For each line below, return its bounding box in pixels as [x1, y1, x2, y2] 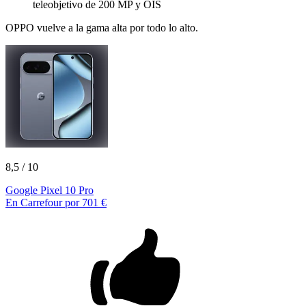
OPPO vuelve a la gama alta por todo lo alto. [5, 21, 198, 33]
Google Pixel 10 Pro [5, 184, 94, 196]
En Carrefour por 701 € [5, 196, 107, 208]
